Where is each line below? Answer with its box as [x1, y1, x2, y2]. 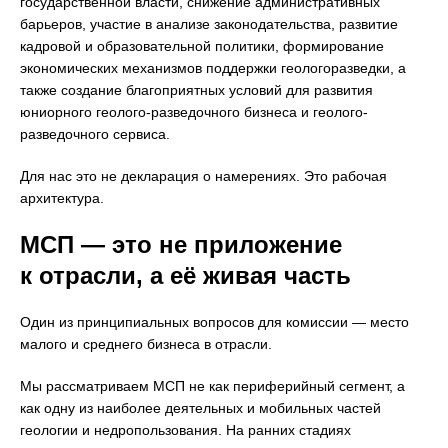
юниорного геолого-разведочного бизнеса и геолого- [20, 104, 368, 121]
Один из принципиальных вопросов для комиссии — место [20, 314, 409, 331]
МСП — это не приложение [20, 231, 342, 259]
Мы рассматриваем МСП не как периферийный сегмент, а [20, 378, 405, 395]
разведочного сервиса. [20, 126, 170, 143]
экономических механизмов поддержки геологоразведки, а [20, 60, 406, 77]
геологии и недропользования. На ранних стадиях [20, 422, 351, 439]
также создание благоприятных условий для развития [20, 82, 373, 99]
